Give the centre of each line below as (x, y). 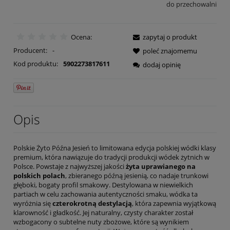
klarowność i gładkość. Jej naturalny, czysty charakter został (103, 212)
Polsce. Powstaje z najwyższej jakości (70, 166)
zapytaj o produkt (170, 37)
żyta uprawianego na (161, 166)
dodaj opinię (162, 64)
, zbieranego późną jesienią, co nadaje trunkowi (137, 175)
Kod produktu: (36, 63)
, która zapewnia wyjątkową (174, 203)
